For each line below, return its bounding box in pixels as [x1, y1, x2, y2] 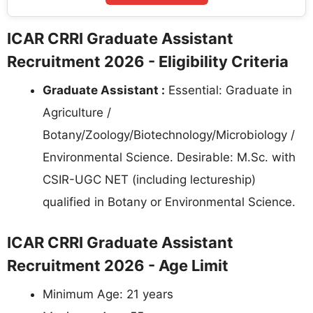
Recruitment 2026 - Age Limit [7, 256, 228, 275]
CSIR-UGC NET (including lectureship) [43, 173, 256, 187]
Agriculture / [43, 105, 111, 120]
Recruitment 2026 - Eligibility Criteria [7, 52, 289, 71]
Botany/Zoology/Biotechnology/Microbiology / [43, 128, 295, 143]
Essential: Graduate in [165, 83, 292, 98]
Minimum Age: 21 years [43, 286, 173, 301]
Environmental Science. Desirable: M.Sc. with [43, 150, 296, 165]
